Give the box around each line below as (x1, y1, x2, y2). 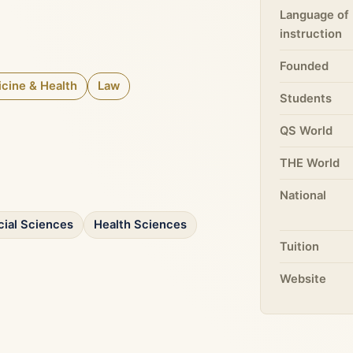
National (280, 188, 327, 203)
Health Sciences (94, 217, 187, 232)
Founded (280, 59, 329, 73)
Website (280, 272, 327, 286)
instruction (280, 27, 343, 41)
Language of (280, 8, 350, 22)
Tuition (280, 240, 320, 254)
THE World (280, 156, 340, 170)
